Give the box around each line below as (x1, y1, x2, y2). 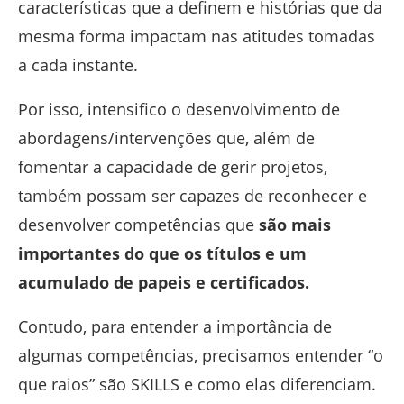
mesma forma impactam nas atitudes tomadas (18, 25, 375, 47)
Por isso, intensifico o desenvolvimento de (18, 98, 340, 120)
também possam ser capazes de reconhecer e (18, 185, 367, 207)
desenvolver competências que (18, 214, 259, 235)
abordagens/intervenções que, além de (18, 127, 315, 149)
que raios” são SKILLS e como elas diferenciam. (18, 373, 376, 395)
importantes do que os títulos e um (18, 243, 307, 264)
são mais (259, 214, 331, 235)
